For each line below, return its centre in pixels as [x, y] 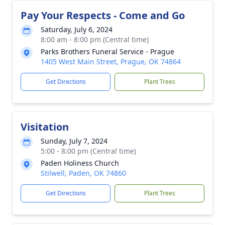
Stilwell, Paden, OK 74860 [83, 173]
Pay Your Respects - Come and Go [103, 15]
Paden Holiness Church [80, 163]
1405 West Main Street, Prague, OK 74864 [111, 62]
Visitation [45, 127]
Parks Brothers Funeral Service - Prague [107, 51]
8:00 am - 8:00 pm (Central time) [95, 39]
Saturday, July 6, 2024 [77, 29]
